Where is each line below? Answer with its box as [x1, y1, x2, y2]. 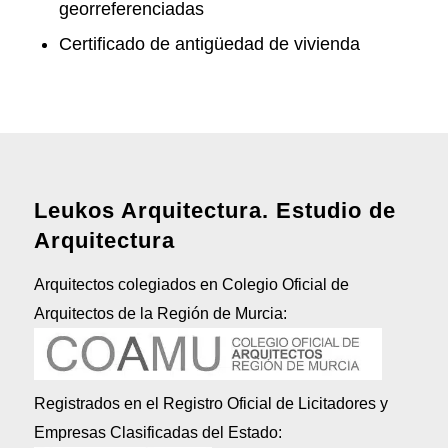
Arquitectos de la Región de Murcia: [33, 305, 287, 323]
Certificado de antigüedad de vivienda [58, 33, 360, 54]
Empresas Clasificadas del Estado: [33, 424, 282, 442]
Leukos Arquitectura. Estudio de [33, 198, 396, 224]
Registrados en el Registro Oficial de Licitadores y [33, 395, 388, 413]
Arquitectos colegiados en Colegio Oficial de [33, 276, 349, 294]
